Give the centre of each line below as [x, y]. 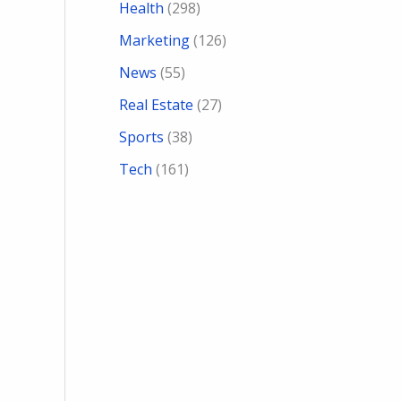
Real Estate [156, 105]
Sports [141, 137]
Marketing [154, 41]
